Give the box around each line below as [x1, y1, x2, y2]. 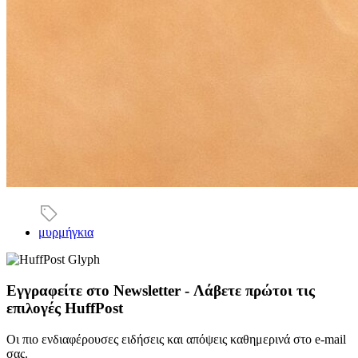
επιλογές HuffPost [6, 299, 123, 316]
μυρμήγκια [38, 225, 93, 240]
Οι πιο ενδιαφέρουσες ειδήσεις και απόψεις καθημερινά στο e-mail [6, 332, 346, 346]
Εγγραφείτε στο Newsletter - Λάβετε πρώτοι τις [6, 281, 315, 299]
